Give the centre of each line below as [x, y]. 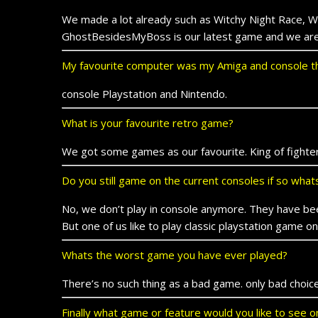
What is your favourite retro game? [148, 122]
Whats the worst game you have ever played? [175, 254]
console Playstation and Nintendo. [144, 93]
